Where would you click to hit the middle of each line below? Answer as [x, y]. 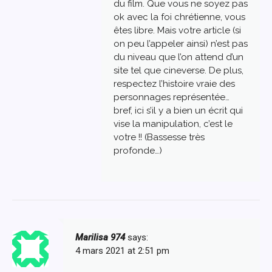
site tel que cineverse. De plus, [178, 71]
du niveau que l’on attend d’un [178, 57]
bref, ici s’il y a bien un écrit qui [178, 111]
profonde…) [138, 151]
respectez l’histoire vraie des [174, 84]
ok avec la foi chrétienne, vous [179, 17]
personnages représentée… [171, 97]
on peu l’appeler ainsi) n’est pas [180, 44]
